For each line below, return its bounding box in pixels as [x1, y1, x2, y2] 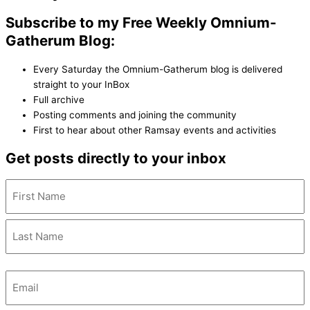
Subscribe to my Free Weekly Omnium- [6, 14, 277, 32]
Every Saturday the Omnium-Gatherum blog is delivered [33, 64, 282, 75]
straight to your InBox [33, 79, 129, 91]
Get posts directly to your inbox [6, 149, 226, 167]
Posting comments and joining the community [33, 109, 237, 121]
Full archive [33, 94, 84, 106]
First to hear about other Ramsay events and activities [33, 125, 276, 136]
